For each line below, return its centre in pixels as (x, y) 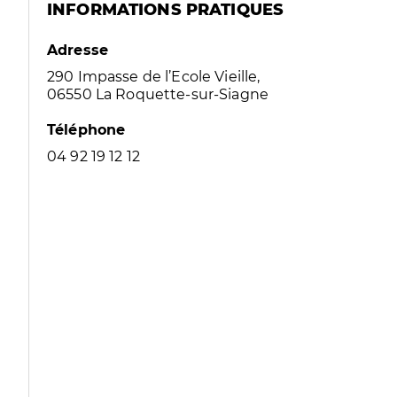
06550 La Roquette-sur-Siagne (158, 94)
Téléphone (86, 130)
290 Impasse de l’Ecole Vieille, (154, 77)
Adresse (78, 50)
